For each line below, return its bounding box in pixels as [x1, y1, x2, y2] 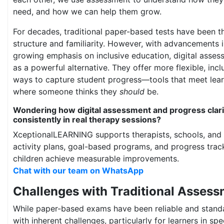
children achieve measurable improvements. [13, 153, 179, 164]
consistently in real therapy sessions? [13, 114, 161, 125]
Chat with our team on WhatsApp [13, 165, 143, 176]
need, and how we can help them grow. [13, 6, 164, 17]
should [119, 86, 144, 97]
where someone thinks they [13, 86, 119, 97]
